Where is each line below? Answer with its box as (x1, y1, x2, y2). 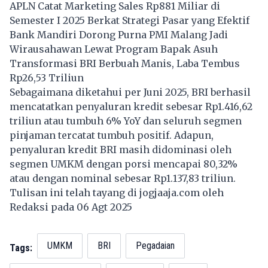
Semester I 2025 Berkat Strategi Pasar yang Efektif (10, 14, 249, 27)
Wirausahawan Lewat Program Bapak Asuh (10, 43, 218, 56)
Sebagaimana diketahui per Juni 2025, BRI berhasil (10, 86, 251, 99)
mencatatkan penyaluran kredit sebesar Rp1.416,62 (10, 100, 252, 113)
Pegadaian (136, 240, 175, 252)
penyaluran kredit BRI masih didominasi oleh (10, 144, 232, 156)
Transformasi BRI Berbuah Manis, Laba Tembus (10, 57, 240, 70)
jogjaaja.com (139, 187, 200, 199)
